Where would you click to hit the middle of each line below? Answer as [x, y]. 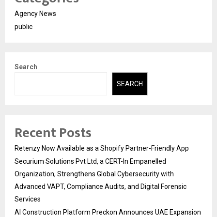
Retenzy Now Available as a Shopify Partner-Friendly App [102, 148]
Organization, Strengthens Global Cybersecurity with [94, 174]
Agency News [35, 13]
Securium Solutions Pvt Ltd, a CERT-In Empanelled [90, 162]
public [23, 26]
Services [28, 199]
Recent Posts [53, 133]
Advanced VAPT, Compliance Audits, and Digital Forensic [101, 187]
